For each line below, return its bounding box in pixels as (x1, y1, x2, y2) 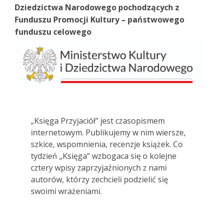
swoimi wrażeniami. (31, 186, 102, 197)
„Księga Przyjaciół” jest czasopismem (31, 115, 165, 127)
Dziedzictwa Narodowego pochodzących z (15, 2, 179, 13)
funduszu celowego (15, 26, 91, 37)
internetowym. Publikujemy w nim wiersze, (31, 127, 186, 138)
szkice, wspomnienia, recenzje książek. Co (31, 139, 183, 150)
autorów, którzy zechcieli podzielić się (31, 174, 168, 185)
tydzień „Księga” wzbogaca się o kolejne (31, 151, 176, 162)
